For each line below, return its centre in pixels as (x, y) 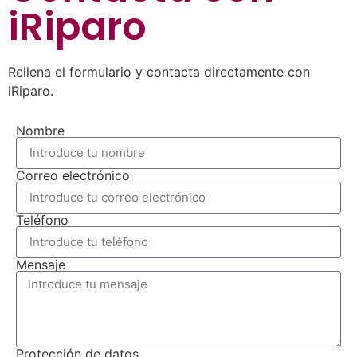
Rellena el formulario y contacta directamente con (159, 71)
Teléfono (42, 220)
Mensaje (41, 264)
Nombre (40, 130)
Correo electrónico (73, 175)
